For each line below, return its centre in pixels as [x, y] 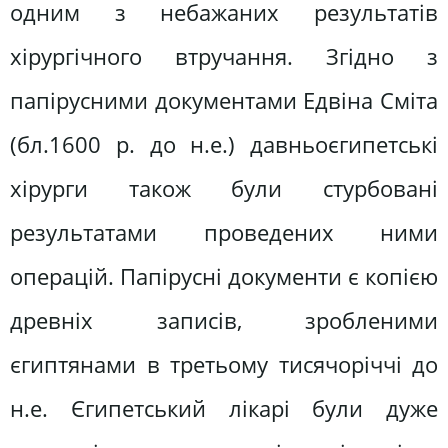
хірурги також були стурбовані [224, 188]
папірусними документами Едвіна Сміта [224, 100]
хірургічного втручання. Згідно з [224, 56]
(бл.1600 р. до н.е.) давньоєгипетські [224, 144]
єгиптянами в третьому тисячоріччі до [224, 364]
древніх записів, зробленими [224, 320]
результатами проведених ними [224, 232]
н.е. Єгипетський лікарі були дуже [224, 408]
